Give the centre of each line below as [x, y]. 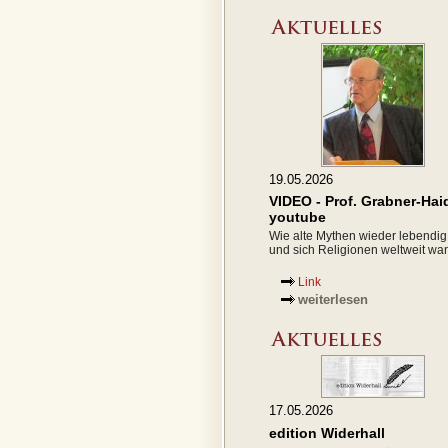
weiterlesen [333, 299]
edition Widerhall [327, 433]
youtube [297, 217]
